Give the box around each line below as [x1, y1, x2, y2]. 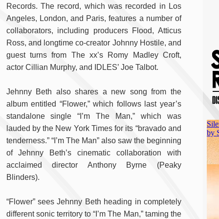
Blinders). [6, 173, 40, 182]
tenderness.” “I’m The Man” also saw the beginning [6, 136, 181, 145]
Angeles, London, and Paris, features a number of [6, 14, 181, 23]
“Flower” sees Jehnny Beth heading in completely [6, 197, 181, 206]
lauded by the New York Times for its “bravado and [6, 124, 181, 133]
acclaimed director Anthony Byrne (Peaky [6, 161, 181, 170]
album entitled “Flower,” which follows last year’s [6, 100, 181, 109]
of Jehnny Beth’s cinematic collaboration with [6, 149, 181, 157]
